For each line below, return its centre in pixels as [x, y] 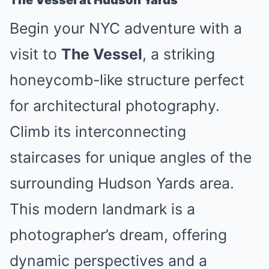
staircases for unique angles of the [131, 157]
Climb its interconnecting [98, 131]
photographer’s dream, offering [118, 235]
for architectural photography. [115, 106]
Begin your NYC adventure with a [126, 28]
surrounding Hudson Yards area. [122, 183]
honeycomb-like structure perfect [127, 80]
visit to [35, 54]
